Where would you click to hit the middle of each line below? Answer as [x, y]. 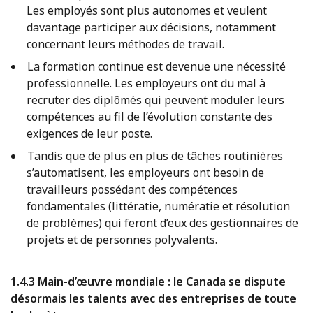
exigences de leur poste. [89, 133]
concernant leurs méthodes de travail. [125, 44]
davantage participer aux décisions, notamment [151, 27]
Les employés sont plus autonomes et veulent [147, 10]
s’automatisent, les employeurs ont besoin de [145, 172]
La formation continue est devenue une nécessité [156, 66]
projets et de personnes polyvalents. [122, 239]
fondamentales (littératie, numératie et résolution [158, 206]
